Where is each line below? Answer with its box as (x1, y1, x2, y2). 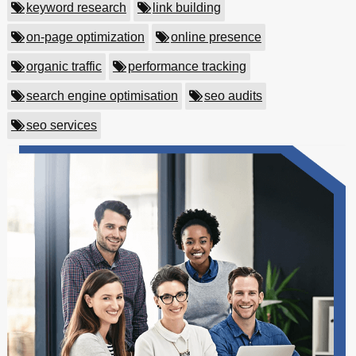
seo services (25, 118, 97, 132)
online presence (170, 30, 261, 44)
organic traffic (25, 60, 102, 73)
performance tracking (127, 60, 246, 73)
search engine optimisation (25, 89, 178, 103)
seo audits (203, 89, 262, 103)
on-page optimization (25, 30, 145, 44)
